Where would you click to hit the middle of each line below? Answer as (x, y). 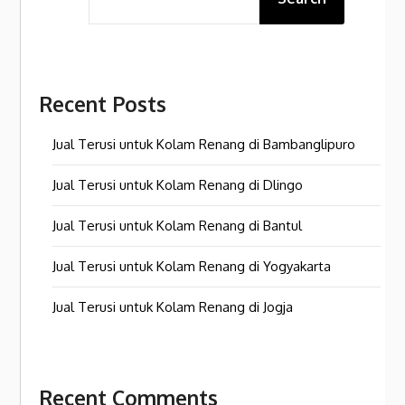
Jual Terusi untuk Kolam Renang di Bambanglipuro (204, 144)
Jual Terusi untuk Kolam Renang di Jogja (173, 306)
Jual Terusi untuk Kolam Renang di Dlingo (178, 184)
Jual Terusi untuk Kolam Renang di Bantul (178, 225)
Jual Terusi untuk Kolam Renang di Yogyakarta (192, 266)
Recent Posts (103, 104)
